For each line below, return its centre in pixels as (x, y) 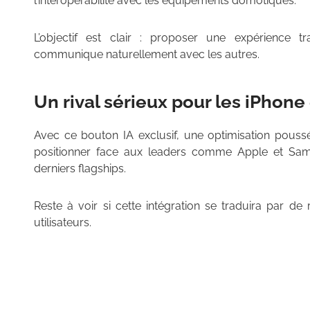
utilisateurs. (63, 223)
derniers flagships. (80, 169)
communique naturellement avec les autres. (147, 55)
